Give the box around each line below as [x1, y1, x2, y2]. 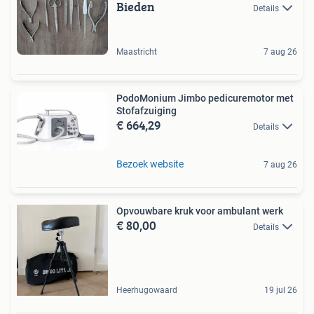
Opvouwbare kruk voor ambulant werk [116, 205, 283, 217]
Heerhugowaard [116, 285, 177, 296]
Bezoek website [116, 158, 184, 170]
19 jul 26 [264, 285, 297, 296]
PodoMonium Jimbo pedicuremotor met [116, 92, 294, 104]
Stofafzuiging [116, 104, 177, 116]
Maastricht [116, 46, 157, 57]
